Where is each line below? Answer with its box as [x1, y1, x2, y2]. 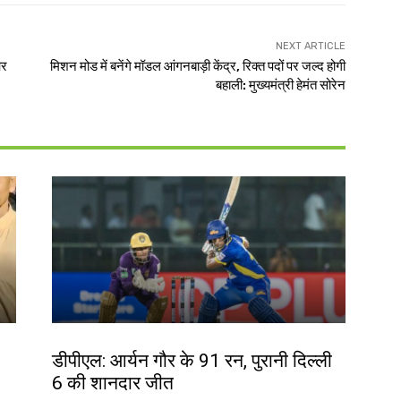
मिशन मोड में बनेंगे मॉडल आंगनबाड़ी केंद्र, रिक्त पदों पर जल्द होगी [49, 58, 346, 75]
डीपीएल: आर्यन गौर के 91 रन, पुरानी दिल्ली [52, 350, 332, 372]
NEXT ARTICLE [275, 40, 346, 53]
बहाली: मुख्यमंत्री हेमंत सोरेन [215, 77, 346, 94]
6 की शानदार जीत [52, 372, 174, 395]
